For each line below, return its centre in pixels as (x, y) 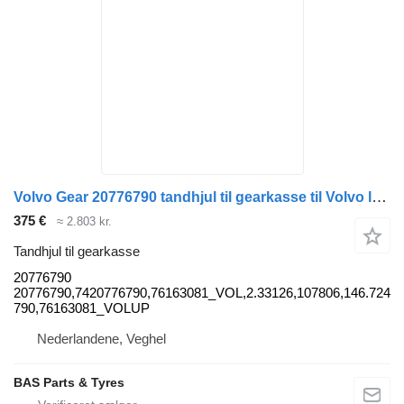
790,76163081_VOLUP (82, 308)
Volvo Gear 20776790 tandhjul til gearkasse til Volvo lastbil (379, 197)
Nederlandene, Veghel (101, 339)
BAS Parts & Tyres (69, 383)
